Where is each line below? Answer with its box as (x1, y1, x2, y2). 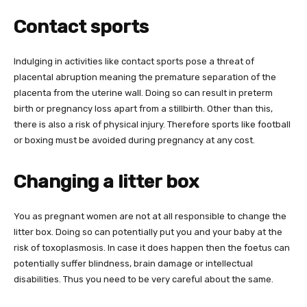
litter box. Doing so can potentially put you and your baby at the (14, 226, 282, 237)
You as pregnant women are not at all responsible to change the (14, 210, 286, 221)
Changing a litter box (14, 170, 199, 193)
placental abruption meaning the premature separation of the (14, 71, 276, 82)
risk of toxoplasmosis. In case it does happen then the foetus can (14, 242, 290, 253)
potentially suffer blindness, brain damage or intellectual (14, 258, 253, 269)
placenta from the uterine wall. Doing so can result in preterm (14, 87, 273, 98)
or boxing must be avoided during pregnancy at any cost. (14, 134, 255, 145)
